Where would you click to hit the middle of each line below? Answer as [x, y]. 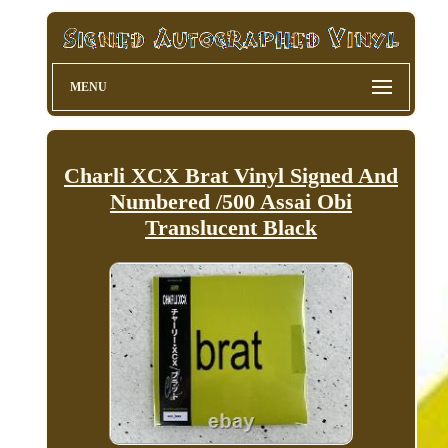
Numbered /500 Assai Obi [230, 201]
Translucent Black [230, 227]
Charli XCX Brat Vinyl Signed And [230, 175]
